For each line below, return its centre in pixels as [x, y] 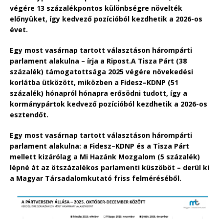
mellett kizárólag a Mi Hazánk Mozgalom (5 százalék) [105, 156]
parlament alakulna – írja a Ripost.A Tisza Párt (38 [98, 61]
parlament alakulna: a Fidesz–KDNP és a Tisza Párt [99, 146]
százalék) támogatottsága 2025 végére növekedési [101, 71]
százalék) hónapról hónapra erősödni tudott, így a [99, 93]
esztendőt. [29, 114]
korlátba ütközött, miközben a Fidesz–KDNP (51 [94, 82]
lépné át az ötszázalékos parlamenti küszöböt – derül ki [109, 167]
